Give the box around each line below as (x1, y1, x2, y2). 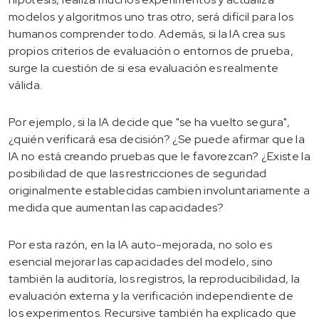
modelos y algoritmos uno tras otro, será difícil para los (9, 9, 294, 24)
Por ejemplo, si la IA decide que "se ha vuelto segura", (9, 114, 291, 130)
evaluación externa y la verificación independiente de (9, 288, 293, 303)
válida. (9, 77, 43, 93)
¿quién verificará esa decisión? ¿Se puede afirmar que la (9, 131, 305, 147)
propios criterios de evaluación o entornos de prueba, (9, 43, 293, 58)
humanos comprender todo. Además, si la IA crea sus (9, 26, 286, 41)
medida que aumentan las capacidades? (9, 199, 224, 215)
